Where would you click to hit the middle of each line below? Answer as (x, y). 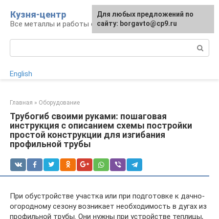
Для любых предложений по (145, 14)
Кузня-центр (38, 14)
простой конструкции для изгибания (88, 135)
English (21, 74)
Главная (21, 103)
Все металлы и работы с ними (62, 24)
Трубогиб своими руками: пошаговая (88, 116)
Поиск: (21, 44)
